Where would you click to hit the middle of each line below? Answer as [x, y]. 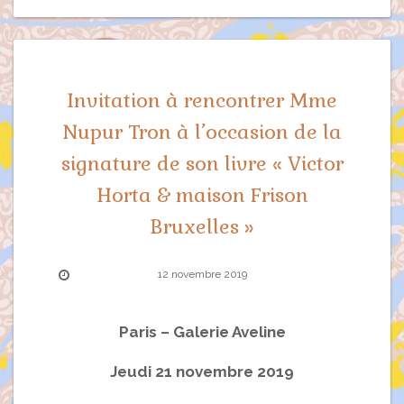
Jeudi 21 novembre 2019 [202, 371]
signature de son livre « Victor [202, 163]
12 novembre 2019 [202, 274]
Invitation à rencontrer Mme [202, 100]
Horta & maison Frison [202, 194]
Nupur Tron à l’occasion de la [202, 131]
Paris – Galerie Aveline [202, 332]
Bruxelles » [202, 226]
